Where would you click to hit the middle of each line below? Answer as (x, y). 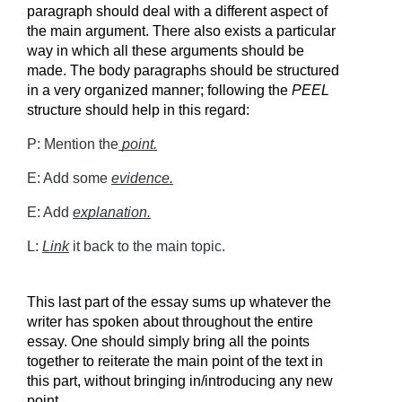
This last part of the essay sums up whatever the (179, 302)
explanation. (112, 212)
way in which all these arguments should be (166, 51)
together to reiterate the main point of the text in (175, 361)
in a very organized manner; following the (159, 90)
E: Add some (69, 178)
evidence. (142, 178)
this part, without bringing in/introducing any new (180, 381)
